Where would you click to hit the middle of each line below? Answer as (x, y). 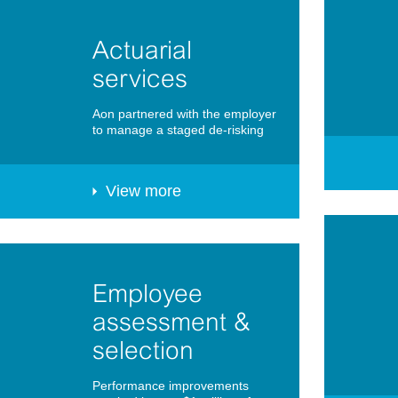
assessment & (171, 322)
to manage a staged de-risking (178, 130)
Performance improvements (171, 386)
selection (143, 350)
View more (143, 191)
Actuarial (142, 50)
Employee (147, 294)
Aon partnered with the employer (184, 114)
